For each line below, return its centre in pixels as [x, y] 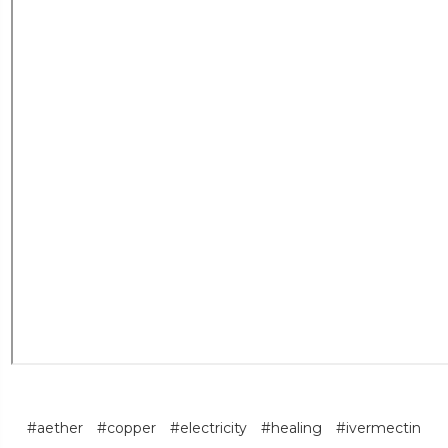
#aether [55, 427]
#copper [126, 427]
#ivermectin [378, 427]
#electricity [208, 427]
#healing [291, 427]
